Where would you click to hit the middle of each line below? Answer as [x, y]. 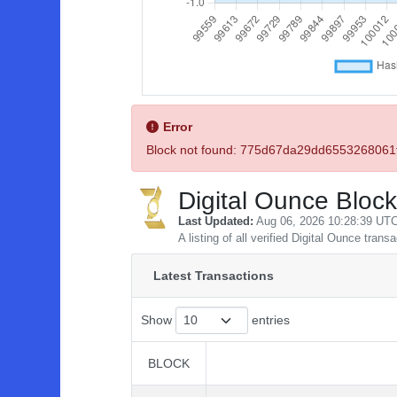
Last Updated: [216, 222]
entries [269, 320]
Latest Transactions [214, 276]
